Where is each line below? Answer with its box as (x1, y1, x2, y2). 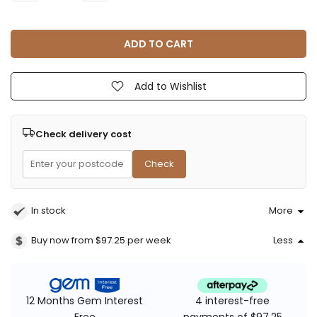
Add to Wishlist (134, 79, 207, 94)
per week (127, 234, 171, 248)
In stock (31, 204, 66, 218)
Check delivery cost (35, 127, 132, 141)
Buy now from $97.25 (31, 234, 127, 248)
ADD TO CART (124, 37, 193, 52)
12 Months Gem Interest (26, 294, 143, 309)
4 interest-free (195, 294, 270, 309)
